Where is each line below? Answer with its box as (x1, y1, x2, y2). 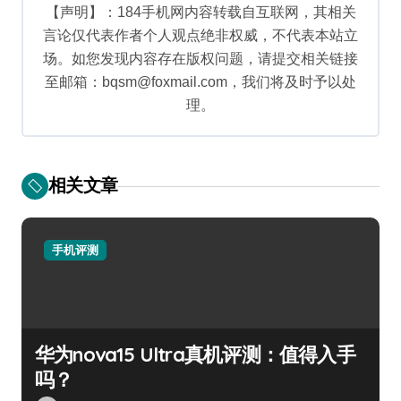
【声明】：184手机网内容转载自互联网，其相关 (45, 4, 356, 21)
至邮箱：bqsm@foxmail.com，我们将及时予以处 (45, 74, 356, 90)
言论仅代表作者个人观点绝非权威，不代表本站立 (43, 28, 358, 44)
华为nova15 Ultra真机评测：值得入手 (35, 342, 355, 368)
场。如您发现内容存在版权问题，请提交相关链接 (43, 51, 358, 67)
